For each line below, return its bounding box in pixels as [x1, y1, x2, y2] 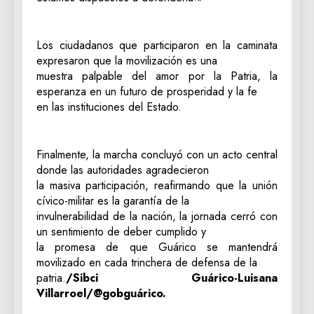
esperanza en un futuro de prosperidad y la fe [36, 83, 257, 100]
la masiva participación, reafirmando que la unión [36, 177, 278, 193]
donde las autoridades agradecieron [36, 161, 209, 178]
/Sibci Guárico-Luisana [66, 269, 278, 286]
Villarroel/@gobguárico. [36, 285, 166, 301]
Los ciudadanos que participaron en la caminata [36, 36, 278, 53]
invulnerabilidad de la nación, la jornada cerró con [36, 207, 278, 224]
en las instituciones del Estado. [36, 98, 182, 115]
